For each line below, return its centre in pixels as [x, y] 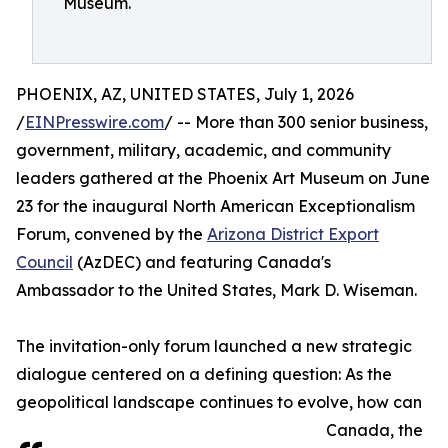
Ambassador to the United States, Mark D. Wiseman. [216, 290]
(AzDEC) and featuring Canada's [202, 262]
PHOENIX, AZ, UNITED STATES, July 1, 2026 [185, 94]
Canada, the [374, 430]
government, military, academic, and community [203, 150]
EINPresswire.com [94, 122]
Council [44, 262]
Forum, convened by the [111, 234]
